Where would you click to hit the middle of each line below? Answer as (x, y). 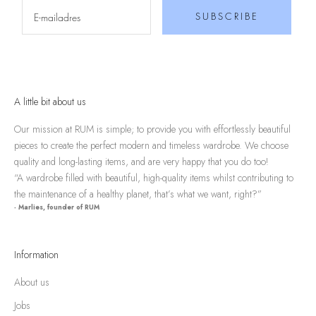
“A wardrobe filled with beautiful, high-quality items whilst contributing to (154, 178)
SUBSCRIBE (227, 17)
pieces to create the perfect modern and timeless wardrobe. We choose (151, 146)
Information (36, 255)
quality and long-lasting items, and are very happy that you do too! (141, 162)
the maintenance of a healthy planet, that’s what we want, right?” (138, 194)
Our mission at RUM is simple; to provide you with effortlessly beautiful (152, 129)
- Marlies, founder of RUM (57, 208)
